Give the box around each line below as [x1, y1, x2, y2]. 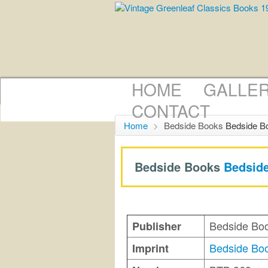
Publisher [132, 218, 181, 234]
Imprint [132, 240, 169, 257]
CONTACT [132, 99, 210, 123]
